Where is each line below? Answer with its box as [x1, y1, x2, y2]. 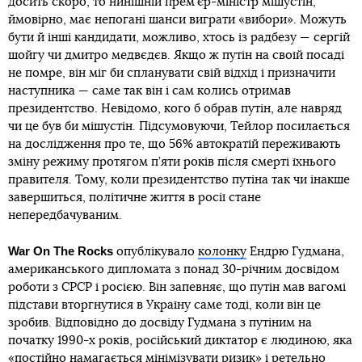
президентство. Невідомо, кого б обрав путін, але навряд [8, 103, 342, 115]
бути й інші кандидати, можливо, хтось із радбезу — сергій [8, 32, 350, 44]
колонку [198, 246, 246, 258]
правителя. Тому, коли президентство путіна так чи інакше [8, 174, 350, 186]
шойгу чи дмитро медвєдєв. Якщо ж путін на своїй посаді [8, 49, 344, 61]
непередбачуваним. [8, 209, 122, 221]
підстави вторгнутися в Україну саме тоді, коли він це [8, 299, 321, 311]
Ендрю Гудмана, [246, 246, 344, 258]
